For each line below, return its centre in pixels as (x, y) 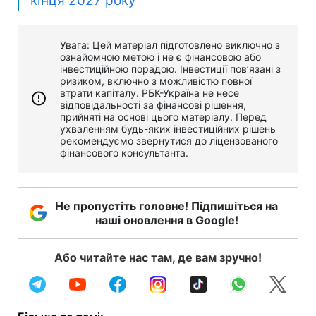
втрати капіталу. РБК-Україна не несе (150, 92)
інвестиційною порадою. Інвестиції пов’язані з (170, 68)
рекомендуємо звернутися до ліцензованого (169, 140)
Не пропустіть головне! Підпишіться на (166, 206)
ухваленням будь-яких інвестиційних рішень (168, 128)
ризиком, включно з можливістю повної (156, 80)
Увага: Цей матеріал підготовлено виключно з (170, 44)
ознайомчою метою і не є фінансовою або (160, 56)
